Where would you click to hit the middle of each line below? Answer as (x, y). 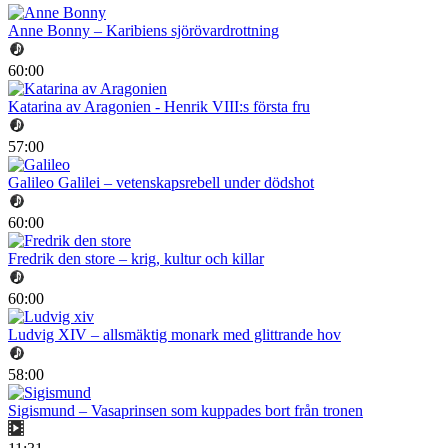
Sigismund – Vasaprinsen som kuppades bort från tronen (185, 411)
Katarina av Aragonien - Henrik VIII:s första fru (159, 107)
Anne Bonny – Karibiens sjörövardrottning (143, 31)
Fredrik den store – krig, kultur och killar (136, 259)
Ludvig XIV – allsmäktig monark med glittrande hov (174, 335)
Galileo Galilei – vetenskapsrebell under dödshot (161, 183)
